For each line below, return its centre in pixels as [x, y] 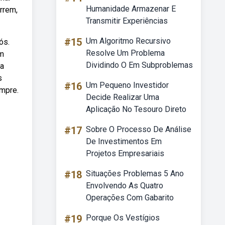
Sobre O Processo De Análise [139, 129]
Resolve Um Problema [125, 53]
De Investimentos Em [124, 141]
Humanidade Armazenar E [131, 9]
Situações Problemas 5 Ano [135, 174]
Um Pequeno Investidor [127, 85]
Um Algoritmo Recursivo [128, 41]
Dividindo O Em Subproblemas [139, 65]
